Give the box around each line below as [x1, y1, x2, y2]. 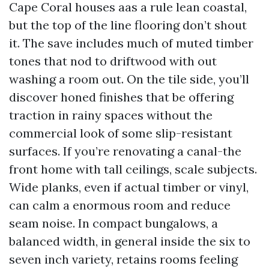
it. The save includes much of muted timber [9, 35, 253, 50]
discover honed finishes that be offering [9, 89, 234, 104]
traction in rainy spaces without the [9, 107, 213, 122]
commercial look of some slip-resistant [9, 125, 232, 141]
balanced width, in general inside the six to [9, 234, 250, 249]
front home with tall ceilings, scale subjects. [9, 162, 257, 177]
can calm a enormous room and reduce [9, 198, 231, 213]
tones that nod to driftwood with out [9, 53, 217, 68]
